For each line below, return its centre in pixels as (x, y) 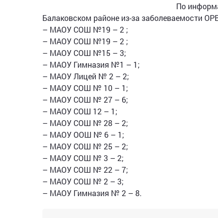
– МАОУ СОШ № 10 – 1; (85, 88)
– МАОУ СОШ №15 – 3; (84, 53)
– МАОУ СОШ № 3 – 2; (83, 158)
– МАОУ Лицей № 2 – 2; (86, 76)
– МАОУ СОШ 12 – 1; (80, 111)
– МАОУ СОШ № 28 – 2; (85, 123)
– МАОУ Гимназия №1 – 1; (91, 64)
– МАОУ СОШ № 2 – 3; (83, 181)
